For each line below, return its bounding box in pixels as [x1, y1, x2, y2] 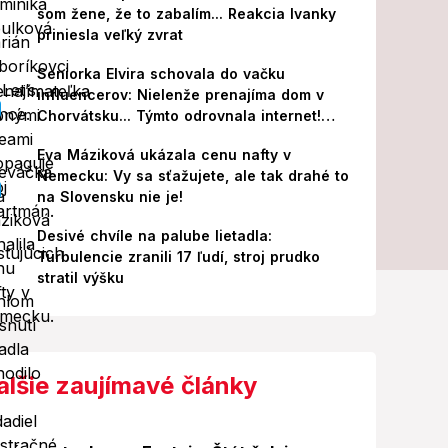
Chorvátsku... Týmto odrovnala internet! [36, 107, 321, 124]
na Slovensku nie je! [36, 188, 183, 205]
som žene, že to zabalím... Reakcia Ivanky [36, 5, 336, 22]
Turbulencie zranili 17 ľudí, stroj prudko [36, 248, 320, 265]
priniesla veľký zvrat [36, 26, 183, 43]
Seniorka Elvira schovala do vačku [36, 65, 285, 82]
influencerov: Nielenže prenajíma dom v [36, 86, 324, 103]
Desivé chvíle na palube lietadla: [36, 227, 272, 244]
